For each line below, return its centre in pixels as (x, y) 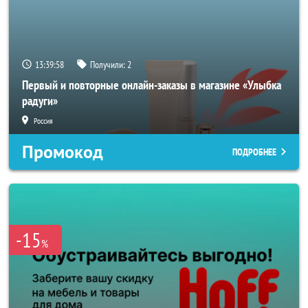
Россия (43, 121)
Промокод (63, 152)
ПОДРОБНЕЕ (254, 152)
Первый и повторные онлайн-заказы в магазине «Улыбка (152, 85)
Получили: (109, 65)
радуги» (40, 101)
